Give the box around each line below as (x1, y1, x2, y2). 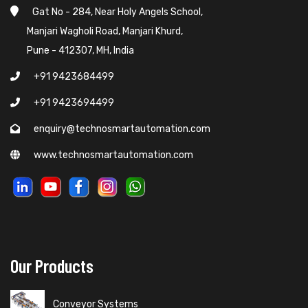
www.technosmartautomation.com (34, 148, 193, 161)
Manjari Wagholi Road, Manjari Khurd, (10, 25, 183, 37)
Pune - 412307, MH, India (10, 44, 134, 56)
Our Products (10, 254, 93, 276)
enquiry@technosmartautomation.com (34, 122, 210, 135)
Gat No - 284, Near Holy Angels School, (32, 5, 203, 18)
